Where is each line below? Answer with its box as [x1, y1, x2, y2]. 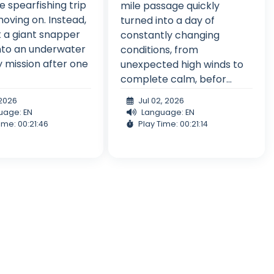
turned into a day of [120, 13, 215, 28]
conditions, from [120, 42, 198, 57]
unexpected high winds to [120, 57, 243, 72]
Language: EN [141, 106, 194, 117]
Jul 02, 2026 [138, 95, 184, 106]
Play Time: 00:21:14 [138, 118, 208, 129]
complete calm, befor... [120, 72, 232, 86]
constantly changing [120, 28, 220, 42]
